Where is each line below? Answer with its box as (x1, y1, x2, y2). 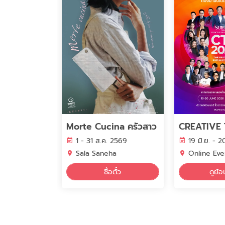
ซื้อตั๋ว (104, 166, 122, 177)
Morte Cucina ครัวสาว (66, 120, 157, 134)
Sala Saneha (76, 148, 117, 159)
